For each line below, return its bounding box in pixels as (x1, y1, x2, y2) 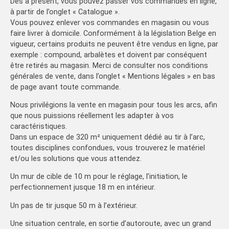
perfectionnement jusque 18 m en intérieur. (10, 183, 155, 192)
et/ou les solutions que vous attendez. (10, 154, 142, 163)
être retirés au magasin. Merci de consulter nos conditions (10, 61, 208, 70)
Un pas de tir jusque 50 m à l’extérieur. (10, 201, 138, 210)
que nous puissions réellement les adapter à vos (10, 111, 174, 120)
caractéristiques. (10, 122, 67, 131)
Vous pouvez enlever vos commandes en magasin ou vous (10, 18, 209, 27)
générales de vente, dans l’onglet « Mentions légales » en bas (10, 72, 215, 81)
